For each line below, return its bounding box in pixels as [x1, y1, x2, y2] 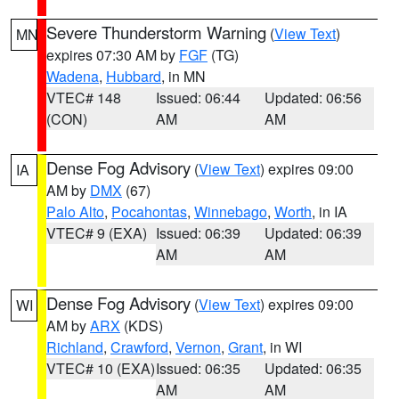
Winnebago [194, 201, 267, 222]
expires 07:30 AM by [46, 45, 179, 65]
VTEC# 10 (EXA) [46, 358, 155, 379]
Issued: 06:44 [155, 87, 240, 108]
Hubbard [106, 66, 161, 86]
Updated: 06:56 [265, 87, 362, 108]
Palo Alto [46, 201, 104, 222]
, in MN [161, 66, 206, 86]
